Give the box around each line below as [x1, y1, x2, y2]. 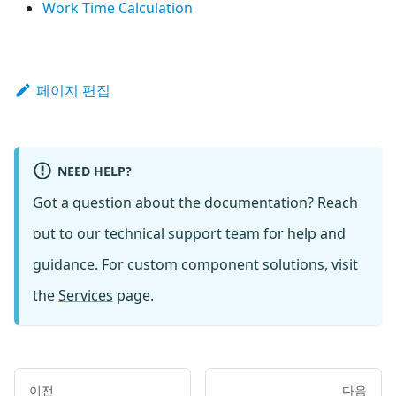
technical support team [104, 224, 263, 244]
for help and [263, 224, 346, 244]
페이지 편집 [35, 80, 110, 100]
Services [58, 286, 113, 306]
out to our [33, 224, 104, 244]
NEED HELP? [57, 162, 132, 179]
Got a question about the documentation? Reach [33, 193, 358, 213]
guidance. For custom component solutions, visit [33, 255, 358, 275]
